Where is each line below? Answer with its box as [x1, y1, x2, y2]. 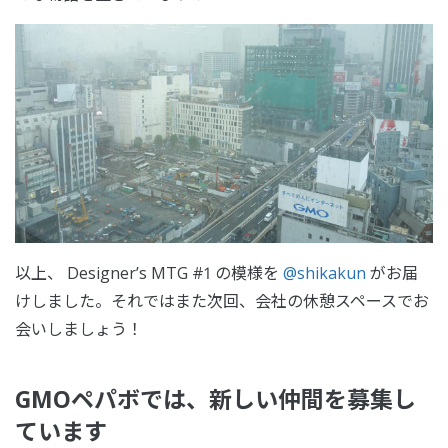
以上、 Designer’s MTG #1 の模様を [15, 262, 283, 285]
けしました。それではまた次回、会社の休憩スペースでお [15, 290, 429, 313]
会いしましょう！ [15, 318, 143, 341]
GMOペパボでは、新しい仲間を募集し [15, 383, 416, 416]
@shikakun [283, 262, 366, 285]
